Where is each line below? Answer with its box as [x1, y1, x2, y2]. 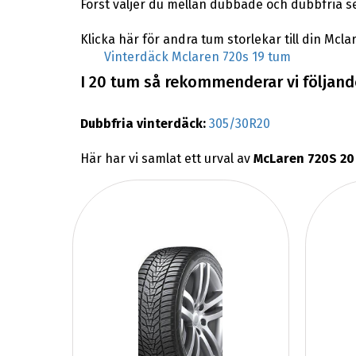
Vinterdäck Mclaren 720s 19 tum [103, 48, 291, 64]
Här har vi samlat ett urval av [79, 151, 253, 167]
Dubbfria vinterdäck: [79, 116, 209, 132]
